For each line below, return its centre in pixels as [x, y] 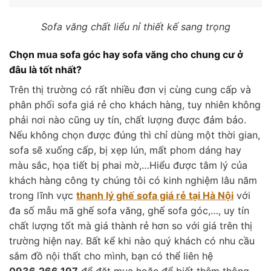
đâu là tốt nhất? [45, 70]
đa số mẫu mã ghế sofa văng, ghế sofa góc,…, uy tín [129, 211]
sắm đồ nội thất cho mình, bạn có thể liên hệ [111, 256]
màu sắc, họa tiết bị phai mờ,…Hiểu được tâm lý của [128, 165]
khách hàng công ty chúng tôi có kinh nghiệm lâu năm [133, 181]
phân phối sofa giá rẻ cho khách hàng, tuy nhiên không [135, 105]
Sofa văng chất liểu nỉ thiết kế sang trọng [135, 27]
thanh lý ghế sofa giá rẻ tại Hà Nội [155, 196]
